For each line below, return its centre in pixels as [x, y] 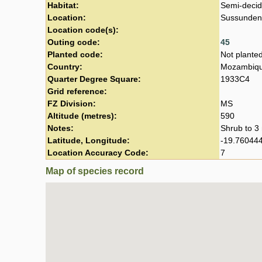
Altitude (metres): [82, 116]
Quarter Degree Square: [94, 79]
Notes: [61, 128]
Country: [65, 67]
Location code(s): [83, 30]
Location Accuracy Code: [98, 153]
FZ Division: [72, 104]
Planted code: [75, 54]
